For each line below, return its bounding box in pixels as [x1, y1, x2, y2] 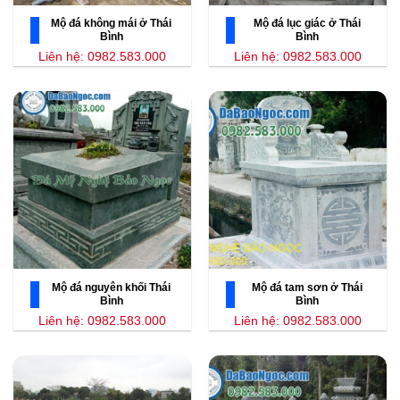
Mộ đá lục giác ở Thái [253, 17, 361, 30]
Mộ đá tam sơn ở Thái [251, 281, 362, 295]
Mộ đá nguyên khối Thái [52, 281, 171, 295]
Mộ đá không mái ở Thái [51, 17, 171, 30]
